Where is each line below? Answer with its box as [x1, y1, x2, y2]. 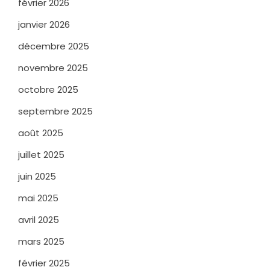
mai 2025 [18, 191, 58, 204]
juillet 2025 [18, 148, 64, 161]
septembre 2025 [18, 104, 93, 118]
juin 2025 [18, 169, 56, 183]
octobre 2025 [18, 83, 78, 96]
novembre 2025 [18, 61, 88, 74]
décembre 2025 [18, 39, 89, 52]
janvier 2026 [18, 17, 70, 31]
